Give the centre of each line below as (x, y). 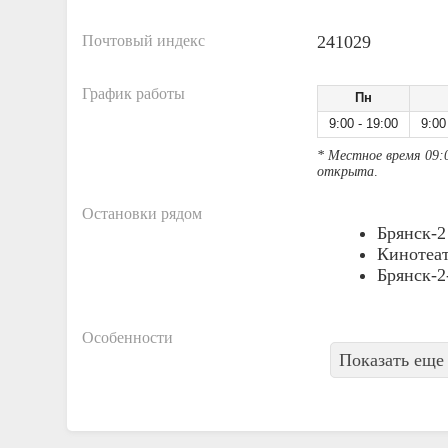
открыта (345, 171)
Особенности (127, 337)
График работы (133, 93)
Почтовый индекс (143, 40)
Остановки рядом (142, 213)
